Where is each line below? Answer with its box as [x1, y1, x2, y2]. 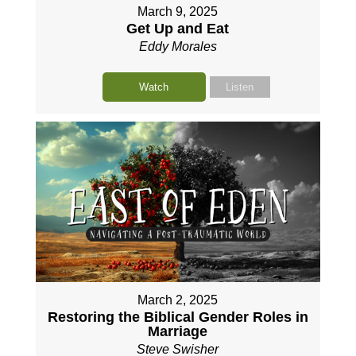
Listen [226, 81, 254, 94]
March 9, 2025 [137, 5, 219, 19]
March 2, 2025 [137, 292, 219, 307]
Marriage [148, 323, 208, 339]
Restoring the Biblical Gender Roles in [47, 308, 308, 325]
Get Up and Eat [126, 21, 230, 37]
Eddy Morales [138, 40, 217, 54]
